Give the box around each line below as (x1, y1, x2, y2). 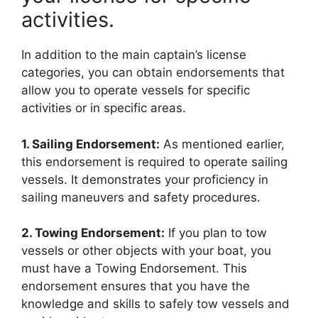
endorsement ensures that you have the (21, 279, 250, 293)
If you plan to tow (165, 226, 267, 240)
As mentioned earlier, (160, 136, 285, 151)
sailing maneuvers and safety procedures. (21, 190, 261, 204)
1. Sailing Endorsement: (21, 136, 160, 151)
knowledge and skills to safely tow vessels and (21, 297, 290, 311)
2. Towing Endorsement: (21, 226, 165, 240)
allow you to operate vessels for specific (21, 83, 250, 97)
